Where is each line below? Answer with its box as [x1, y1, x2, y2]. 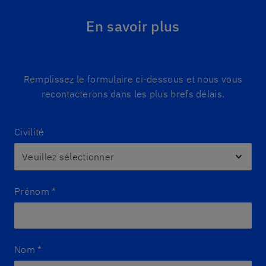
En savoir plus [86, 17, 180, 36]
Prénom [14, 185, 49, 197]
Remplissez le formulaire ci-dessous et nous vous [23, 73, 243, 85]
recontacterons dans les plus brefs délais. [41, 88, 225, 100]
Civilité [14, 126, 45, 138]
